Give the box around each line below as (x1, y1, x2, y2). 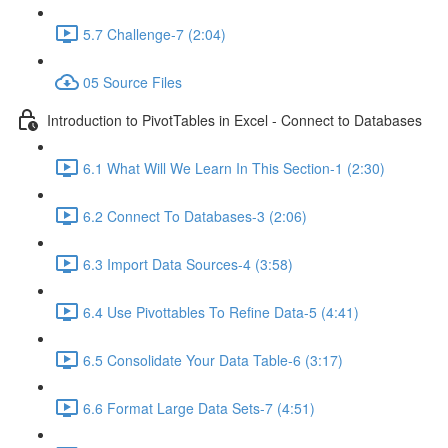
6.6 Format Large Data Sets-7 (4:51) (83, 397, 315, 418)
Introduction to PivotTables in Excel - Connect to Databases (47, 109, 422, 130)
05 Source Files (83, 71, 182, 92)
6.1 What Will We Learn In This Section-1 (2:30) (83, 157, 385, 178)
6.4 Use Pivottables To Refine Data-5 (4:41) (83, 301, 359, 322)
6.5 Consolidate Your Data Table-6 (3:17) (83, 349, 343, 370)
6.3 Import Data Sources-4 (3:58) (83, 253, 293, 274)
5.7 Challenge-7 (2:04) (83, 23, 226, 44)
